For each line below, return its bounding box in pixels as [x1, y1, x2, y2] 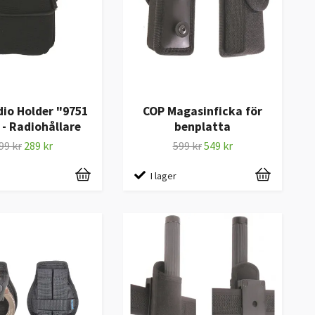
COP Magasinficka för [143, 103, 262, 119]
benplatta [174, 118, 231, 134]
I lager [150, 169, 176, 182]
